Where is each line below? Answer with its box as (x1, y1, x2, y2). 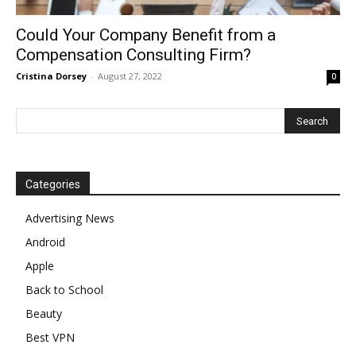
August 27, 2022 (98, 70, 162, 83)
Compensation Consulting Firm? (16, 45, 251, 65)
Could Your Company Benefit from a (16, 25, 276, 45)
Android (25, 234, 65, 250)
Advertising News (25, 211, 114, 226)
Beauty (25, 306, 62, 322)
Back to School (25, 282, 103, 298)
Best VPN (25, 330, 75, 346)
